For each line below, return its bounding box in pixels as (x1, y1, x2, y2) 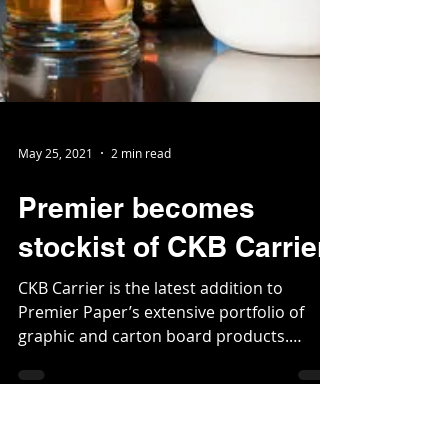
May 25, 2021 (18, 253, 93, 269)
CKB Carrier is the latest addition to (18, 385, 283, 407)
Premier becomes (18, 299, 255, 332)
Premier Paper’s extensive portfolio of (18, 409, 304, 431)
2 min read (111, 253, 171, 269)
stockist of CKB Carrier (18, 338, 328, 371)
